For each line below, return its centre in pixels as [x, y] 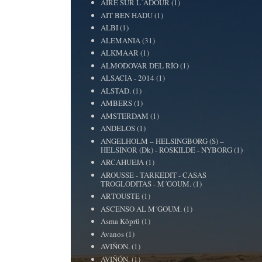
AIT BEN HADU [127, 15]
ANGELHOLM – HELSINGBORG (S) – [163, 141]
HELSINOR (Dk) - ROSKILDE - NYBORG [167, 149]
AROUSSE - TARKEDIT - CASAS [154, 175]
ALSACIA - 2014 [128, 78]
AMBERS [117, 103]
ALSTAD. [116, 90]
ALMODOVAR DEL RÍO [140, 65]
